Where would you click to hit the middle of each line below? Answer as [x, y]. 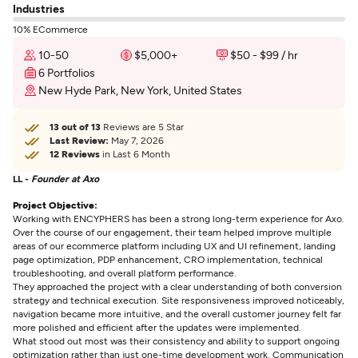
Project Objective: [55, 205]
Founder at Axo [85, 178]
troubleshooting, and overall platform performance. [125, 272]
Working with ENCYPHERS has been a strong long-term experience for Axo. [179, 218]
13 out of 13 [75, 126]
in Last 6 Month [135, 153]
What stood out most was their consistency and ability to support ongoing [176, 340]
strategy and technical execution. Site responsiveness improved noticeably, [179, 300]
